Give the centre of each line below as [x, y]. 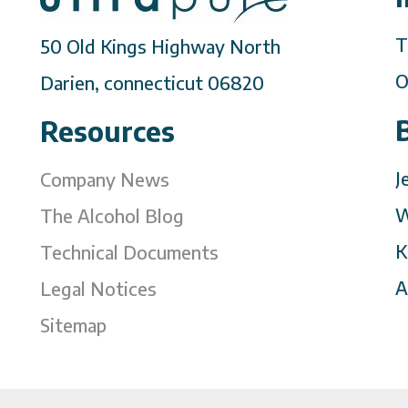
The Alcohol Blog [112, 215]
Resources [107, 131]
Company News [105, 178]
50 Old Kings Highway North [160, 46]
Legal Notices [98, 288]
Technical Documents [129, 251]
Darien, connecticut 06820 [152, 82]
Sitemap [73, 324]
